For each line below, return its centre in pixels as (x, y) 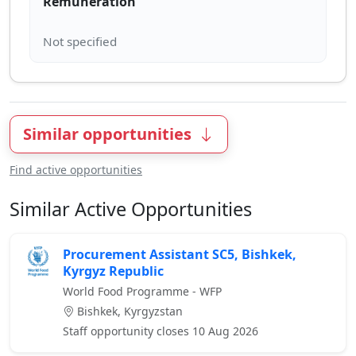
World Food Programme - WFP (142, 292)
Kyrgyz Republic (113, 271)
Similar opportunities (109, 134)
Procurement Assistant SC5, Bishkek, (180, 255)
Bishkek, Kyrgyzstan (128, 311)
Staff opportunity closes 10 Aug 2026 (161, 331)
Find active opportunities (76, 170)
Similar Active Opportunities (131, 209)
